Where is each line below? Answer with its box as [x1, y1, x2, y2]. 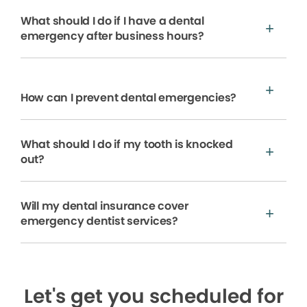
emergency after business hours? [21, 27, 204, 44]
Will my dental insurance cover [21, 197, 188, 214]
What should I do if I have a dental [21, 12, 204, 29]
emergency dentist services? [21, 212, 178, 229]
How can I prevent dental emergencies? [21, 89, 236, 106]
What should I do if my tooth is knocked [21, 136, 233, 152]
